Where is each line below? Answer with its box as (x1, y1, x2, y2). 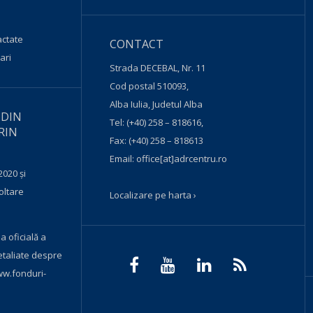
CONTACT (110, 36, 164, 52)
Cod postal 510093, (110, 80, 189, 92)
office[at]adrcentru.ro (136, 152, 228, 165)
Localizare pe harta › (110, 189, 197, 201)
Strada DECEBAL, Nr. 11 (110, 61, 206, 74)
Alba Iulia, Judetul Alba (110, 98, 203, 110)
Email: (110, 152, 137, 165)
